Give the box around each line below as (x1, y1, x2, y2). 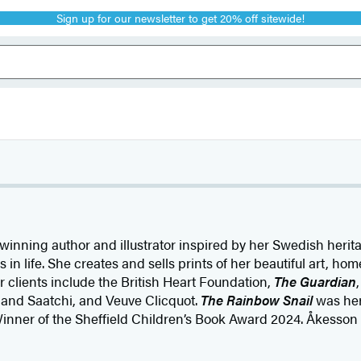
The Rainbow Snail (200, 290, 313, 309)
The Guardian (273, 272, 356, 291)
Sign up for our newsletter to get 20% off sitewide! (56, 10, 305, 26)
